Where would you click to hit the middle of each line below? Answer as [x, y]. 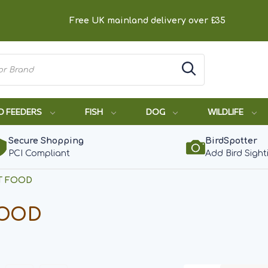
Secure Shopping [46, 141]
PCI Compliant [39, 153]
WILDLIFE [227, 112]
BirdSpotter [231, 141]
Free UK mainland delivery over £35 [147, 21]
